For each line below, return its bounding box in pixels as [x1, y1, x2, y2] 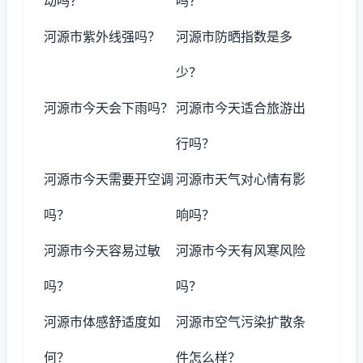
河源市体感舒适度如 [44, 314, 160, 330]
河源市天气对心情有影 [176, 171, 306, 187]
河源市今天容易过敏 [44, 242, 160, 258]
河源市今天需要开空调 [44, 171, 173, 187]
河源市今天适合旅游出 [176, 100, 306, 116]
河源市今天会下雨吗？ [44, 100, 173, 116]
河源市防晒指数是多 [176, 28, 293, 45]
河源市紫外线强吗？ [44, 28, 160, 45]
